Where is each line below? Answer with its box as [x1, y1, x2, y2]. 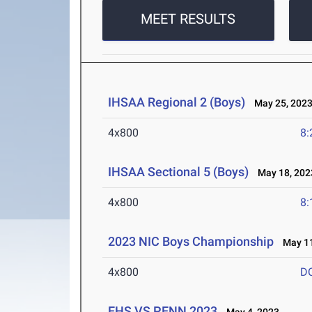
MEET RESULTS [141, 10, 236, 28]
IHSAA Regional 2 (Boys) [108, 95, 246, 110]
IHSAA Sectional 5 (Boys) [108, 164, 249, 180]
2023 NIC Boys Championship [108, 234, 274, 249]
